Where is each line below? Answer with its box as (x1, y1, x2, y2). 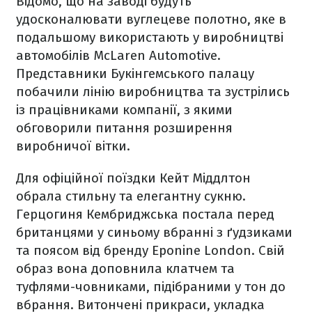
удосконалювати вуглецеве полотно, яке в (16, 11, 286, 27)
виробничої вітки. (16, 138, 130, 154)
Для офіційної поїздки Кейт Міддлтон (16, 170, 251, 186)
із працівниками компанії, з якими (16, 102, 233, 118)
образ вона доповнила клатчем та (16, 260, 235, 276)
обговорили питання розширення (16, 120, 233, 136)
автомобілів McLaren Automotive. (16, 47, 221, 63)
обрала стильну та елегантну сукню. (16, 188, 246, 204)
